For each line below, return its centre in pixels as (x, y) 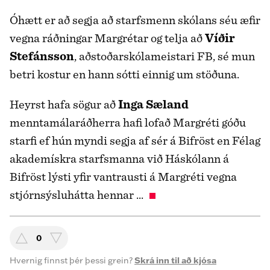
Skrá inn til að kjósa (175, 261)
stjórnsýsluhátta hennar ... (77, 195)
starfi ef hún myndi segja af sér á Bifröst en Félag (135, 140)
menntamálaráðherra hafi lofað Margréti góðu (128, 122)
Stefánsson (42, 56)
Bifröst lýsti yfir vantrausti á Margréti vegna (123, 177)
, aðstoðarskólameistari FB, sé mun (165, 56)
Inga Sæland (153, 104)
